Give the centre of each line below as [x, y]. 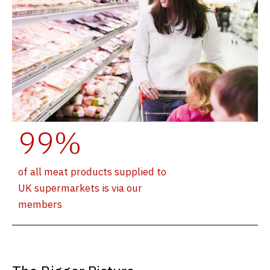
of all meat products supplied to [92, 171]
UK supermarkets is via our [80, 188]
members [40, 204]
